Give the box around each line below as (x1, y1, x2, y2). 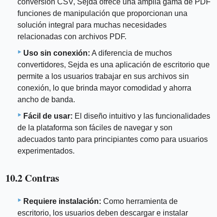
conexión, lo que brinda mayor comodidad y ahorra (17, 84, 191, 93)
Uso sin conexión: (23, 49, 90, 58)
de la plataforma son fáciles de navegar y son (17, 124, 172, 132)
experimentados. (17, 147, 75, 155)
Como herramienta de (101, 197, 178, 205)
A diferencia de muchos (90, 49, 172, 58)
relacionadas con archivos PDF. (17, 32, 126, 41)
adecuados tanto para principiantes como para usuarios (17, 135, 208, 144)
